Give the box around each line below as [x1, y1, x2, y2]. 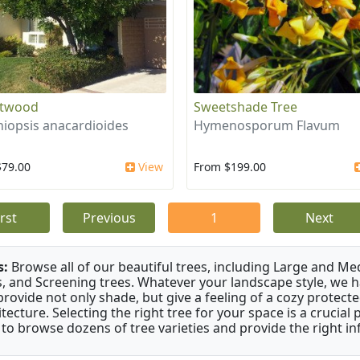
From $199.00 [193, 158, 266, 174]
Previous [82, 208, 136, 227]
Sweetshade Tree [193, 97, 297, 116]
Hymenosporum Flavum [193, 116, 340, 134]
